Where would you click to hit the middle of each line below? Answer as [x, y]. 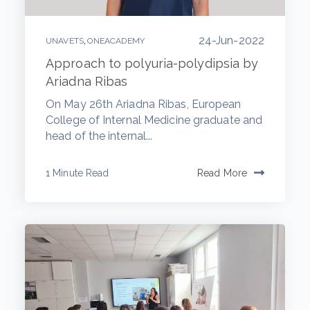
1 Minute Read [77, 173]
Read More [222, 173]
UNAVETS [65, 40]
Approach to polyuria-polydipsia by [152, 63]
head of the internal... [99, 136]
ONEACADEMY [116, 40]
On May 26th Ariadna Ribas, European [144, 104]
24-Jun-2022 [231, 40]
